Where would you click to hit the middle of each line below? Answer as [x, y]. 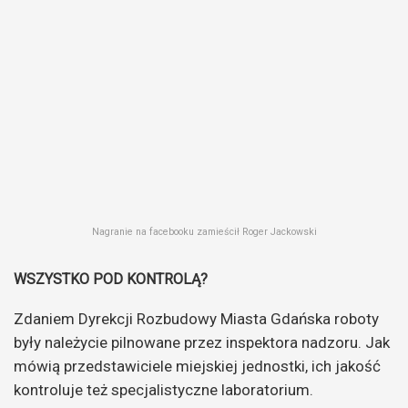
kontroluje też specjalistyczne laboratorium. [163, 389]
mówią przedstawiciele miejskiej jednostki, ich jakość [197, 366]
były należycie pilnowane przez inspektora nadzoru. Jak [202, 342]
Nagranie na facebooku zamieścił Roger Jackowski [204, 231]
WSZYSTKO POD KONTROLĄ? [111, 279]
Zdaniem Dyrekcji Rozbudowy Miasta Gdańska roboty [196, 318]
